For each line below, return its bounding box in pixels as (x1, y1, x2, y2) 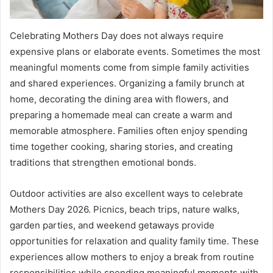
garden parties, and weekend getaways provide (10, 219, 214, 232)
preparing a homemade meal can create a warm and (10, 109, 232, 121)
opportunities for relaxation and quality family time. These (10, 235, 259, 247)
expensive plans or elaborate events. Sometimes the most (10, 46, 260, 58)
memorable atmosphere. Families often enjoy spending (10, 125, 247, 137)
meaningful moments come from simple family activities (10, 62, 249, 74)
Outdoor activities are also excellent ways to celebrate (10, 188, 243, 200)
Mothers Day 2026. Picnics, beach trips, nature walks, (10, 204, 239, 216)
